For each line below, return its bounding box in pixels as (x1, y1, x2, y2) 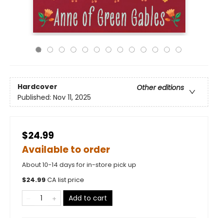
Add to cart (69, 193, 107, 203)
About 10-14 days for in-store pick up (22, 160, 136, 170)
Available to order (22, 143, 110, 157)
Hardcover (18, 81, 57, 91)
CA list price (47, 176, 84, 184)
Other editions (137, 82, 184, 92)
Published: (18, 92, 53, 102)
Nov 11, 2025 (53, 92, 91, 102)
